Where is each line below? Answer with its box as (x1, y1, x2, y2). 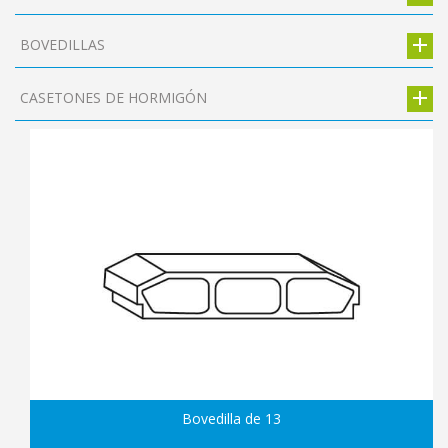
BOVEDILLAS (20, 34, 105, 54)
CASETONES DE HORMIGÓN (20, 87, 207, 107)
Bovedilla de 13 (182, 408, 281, 428)
